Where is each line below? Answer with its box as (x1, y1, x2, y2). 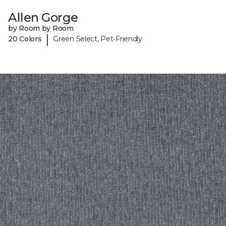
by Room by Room (8, 23, 74, 33)
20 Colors (8, 34, 42, 44)
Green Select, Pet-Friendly (53, 34, 142, 44)
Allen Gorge (8, 10, 78, 25)
